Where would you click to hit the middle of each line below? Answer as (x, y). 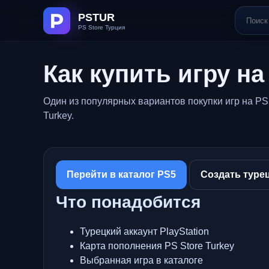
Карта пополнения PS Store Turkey (157, 246)
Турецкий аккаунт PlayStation (144, 231)
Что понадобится (128, 202)
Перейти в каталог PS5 (121, 174)
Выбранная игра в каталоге (141, 260)
